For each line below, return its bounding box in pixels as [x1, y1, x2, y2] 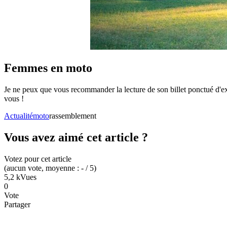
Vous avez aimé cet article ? [4, 131, 148, 144]
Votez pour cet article [4, 155, 71, 164]
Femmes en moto [4, 61, 92, 75]
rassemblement [49, 111, 96, 121]
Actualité [4, 111, 33, 121]
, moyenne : [42, 164, 81, 173]
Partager [4, 200, 30, 209]
